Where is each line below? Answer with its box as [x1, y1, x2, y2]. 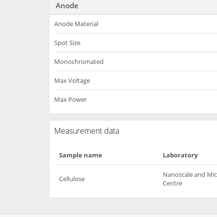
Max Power [54, 95, 87, 104]
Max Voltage [54, 76, 90, 85]
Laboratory [163, 151, 198, 159]
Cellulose [59, 174, 85, 183]
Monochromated [54, 57, 104, 66]
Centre [163, 179, 182, 187]
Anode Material [54, 19, 98, 28]
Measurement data [54, 125, 119, 136]
